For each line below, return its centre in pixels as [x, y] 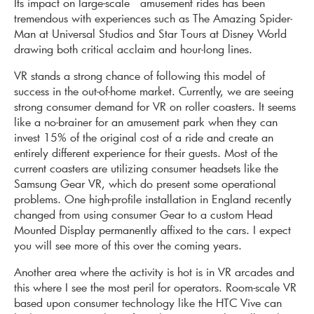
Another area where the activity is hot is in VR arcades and [154, 272]
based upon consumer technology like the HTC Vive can [148, 303]
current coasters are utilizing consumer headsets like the [146, 168]
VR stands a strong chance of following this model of [139, 76]
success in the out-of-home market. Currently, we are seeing [154, 91]
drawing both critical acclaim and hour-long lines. [133, 49]
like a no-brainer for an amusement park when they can [146, 122]
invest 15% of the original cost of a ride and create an [144, 137]
